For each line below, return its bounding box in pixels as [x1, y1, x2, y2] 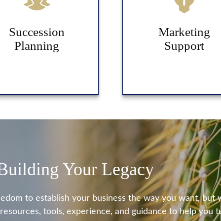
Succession [9, 25, 65, 38]
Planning [14, 38, 60, 52]
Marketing [158, 25, 210, 38]
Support [164, 38, 204, 52]
